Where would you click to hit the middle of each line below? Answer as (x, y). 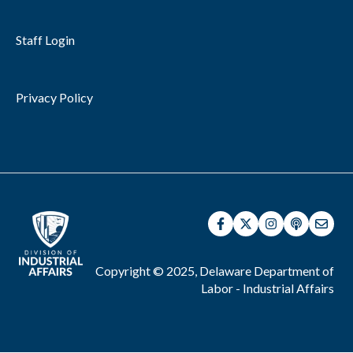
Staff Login (45, 39)
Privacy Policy (54, 97)
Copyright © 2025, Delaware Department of (215, 271)
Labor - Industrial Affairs (268, 288)
